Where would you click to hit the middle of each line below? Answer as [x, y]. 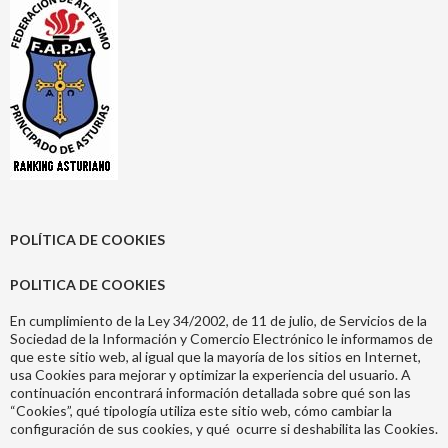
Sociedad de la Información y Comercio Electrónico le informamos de [221, 339]
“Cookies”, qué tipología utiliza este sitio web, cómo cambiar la [201, 411]
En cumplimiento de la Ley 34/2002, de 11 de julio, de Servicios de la [218, 321]
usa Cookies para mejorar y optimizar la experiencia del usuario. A [210, 375]
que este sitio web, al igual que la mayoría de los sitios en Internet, [215, 357]
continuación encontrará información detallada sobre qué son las [210, 393]
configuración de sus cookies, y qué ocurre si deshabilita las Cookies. [224, 429]
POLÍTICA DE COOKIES [87, 240]
